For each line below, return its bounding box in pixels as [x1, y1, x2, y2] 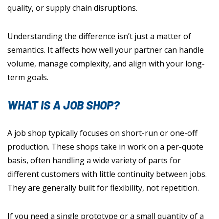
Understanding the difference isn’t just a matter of [7, 31, 191, 42]
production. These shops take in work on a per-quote [7, 141, 203, 153]
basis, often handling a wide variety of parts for [7, 155, 181, 166]
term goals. [7, 72, 48, 83]
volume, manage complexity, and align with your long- [7, 58, 205, 69]
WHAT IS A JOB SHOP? [7, 98, 120, 112]
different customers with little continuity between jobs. [7, 169, 207, 180]
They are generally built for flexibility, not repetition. [7, 182, 199, 194]
